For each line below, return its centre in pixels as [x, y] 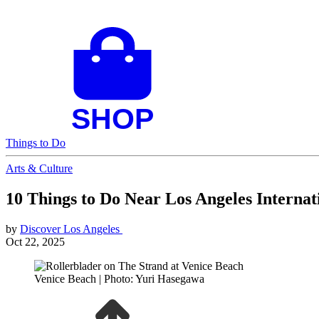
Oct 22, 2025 [35, 241]
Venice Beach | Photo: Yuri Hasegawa [119, 278]
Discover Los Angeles [71, 229]
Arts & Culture [39, 168]
